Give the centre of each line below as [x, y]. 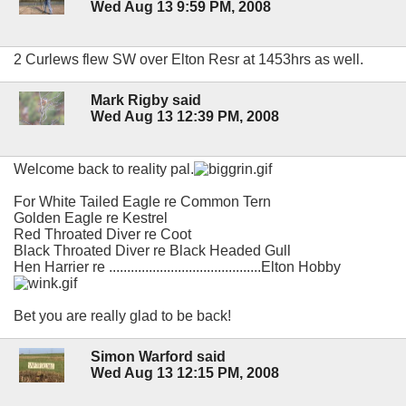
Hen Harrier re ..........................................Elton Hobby [177, 267]
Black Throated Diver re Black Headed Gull [152, 251]
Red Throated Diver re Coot [102, 235]
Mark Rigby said [146, 101]
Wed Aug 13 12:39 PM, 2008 [185, 117]
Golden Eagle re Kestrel [91, 218]
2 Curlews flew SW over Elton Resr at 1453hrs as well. [188, 59]
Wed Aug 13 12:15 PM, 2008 [185, 373]
